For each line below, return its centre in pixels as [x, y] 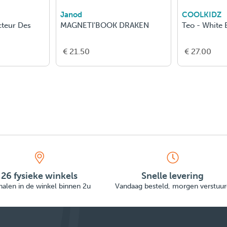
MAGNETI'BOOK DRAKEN [104, 26]
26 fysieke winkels [39, 176]
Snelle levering [173, 176]
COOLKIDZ [202, 15]
